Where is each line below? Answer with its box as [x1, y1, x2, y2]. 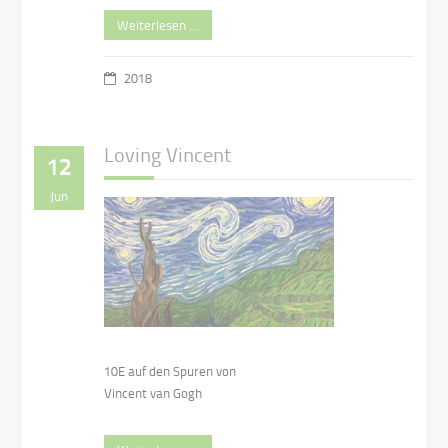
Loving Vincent [104, 140, 232, 169]
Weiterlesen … [117, 16, 200, 35]
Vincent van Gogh [104, 383, 206, 402]
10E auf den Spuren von [104, 361, 237, 380]
